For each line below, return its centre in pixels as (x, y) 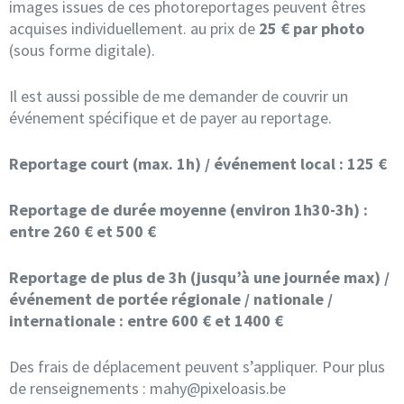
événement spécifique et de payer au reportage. (170, 117)
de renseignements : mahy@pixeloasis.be (147, 388)
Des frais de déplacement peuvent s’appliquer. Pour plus (197, 366)
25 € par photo (312, 28)
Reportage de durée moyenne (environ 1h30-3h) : (188, 209)
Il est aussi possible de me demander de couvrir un (179, 96)
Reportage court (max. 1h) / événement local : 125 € (198, 163)
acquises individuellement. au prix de (134, 28)
